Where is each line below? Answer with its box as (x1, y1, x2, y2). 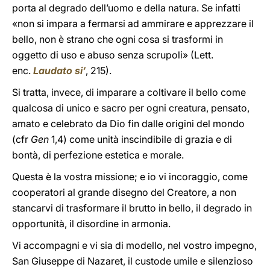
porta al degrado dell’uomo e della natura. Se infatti (12, 2, 240, 14)
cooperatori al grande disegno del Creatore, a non (12, 186, 236, 198)
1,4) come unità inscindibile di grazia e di (49, 133, 232, 145)
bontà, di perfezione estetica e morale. (12, 149, 184, 161)
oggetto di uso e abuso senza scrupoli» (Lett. (12, 49, 213, 61)
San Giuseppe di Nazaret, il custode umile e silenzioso (12, 255, 253, 267)
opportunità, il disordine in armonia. (12, 218, 171, 230)
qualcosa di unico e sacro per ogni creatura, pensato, (12, 102, 250, 114)
